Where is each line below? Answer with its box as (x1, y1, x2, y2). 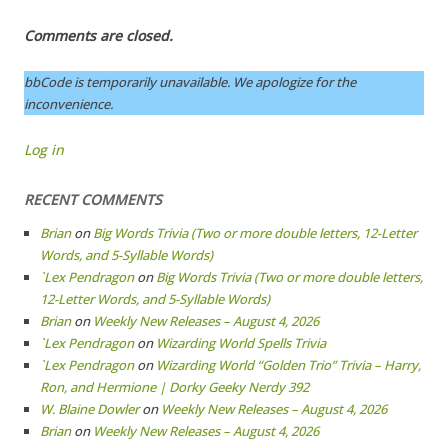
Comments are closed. (24, 26, 173, 45)
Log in (24, 140, 64, 159)
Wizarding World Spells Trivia (156, 334, 326, 352)
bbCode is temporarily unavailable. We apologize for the (24, 73, 356, 91)
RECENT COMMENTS (24, 190, 162, 209)
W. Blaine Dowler (40, 400, 139, 418)
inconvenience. (24, 95, 113, 113)
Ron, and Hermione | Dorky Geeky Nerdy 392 (40, 378, 309, 396)
